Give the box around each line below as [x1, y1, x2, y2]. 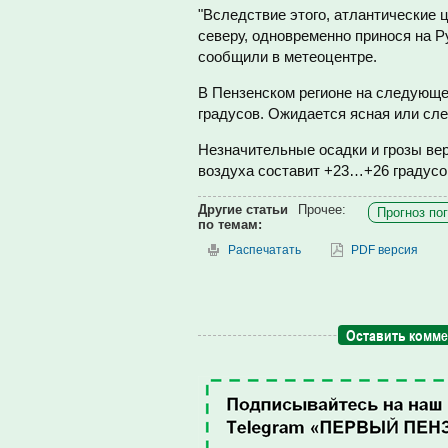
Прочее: [298, 202, 346, 217]
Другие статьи [198, 202, 288, 217]
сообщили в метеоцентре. [198, 48, 377, 65]
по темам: [198, 217, 262, 232]
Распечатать [228, 243, 301, 257]
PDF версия [351, 243, 418, 257]
